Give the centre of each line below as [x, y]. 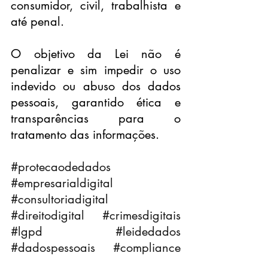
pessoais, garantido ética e [96, 102]
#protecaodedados [61, 167]
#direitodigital [48, 215]
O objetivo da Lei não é [96, 54]
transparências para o [96, 118]
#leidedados [148, 232]
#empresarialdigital [62, 183]
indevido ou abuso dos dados [96, 86]
